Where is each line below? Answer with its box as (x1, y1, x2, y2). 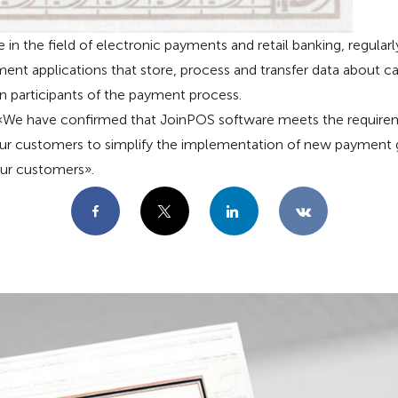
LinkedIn (211, 204, 257, 218)
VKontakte (274, 204, 332, 218)
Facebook (68, 204, 122, 218)
